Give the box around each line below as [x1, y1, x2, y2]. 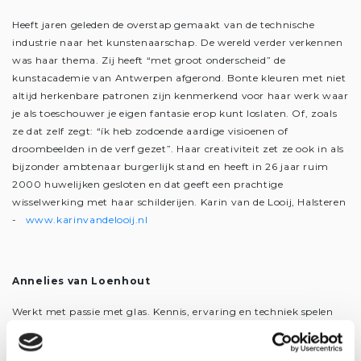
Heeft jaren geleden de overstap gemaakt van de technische [12, 19, 315, 31]
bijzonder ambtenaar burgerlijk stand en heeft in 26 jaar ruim [12, 160, 330, 172]
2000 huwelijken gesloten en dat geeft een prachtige [12, 178, 284, 190]
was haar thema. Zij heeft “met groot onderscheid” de [12, 54, 286, 66]
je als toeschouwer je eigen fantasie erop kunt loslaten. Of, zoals [12, 107, 338, 119]
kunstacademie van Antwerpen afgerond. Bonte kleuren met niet [12, 72, 346, 84]
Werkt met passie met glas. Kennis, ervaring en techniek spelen [12, 305, 334, 317]
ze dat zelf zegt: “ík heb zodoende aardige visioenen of [12, 125, 288, 137]
